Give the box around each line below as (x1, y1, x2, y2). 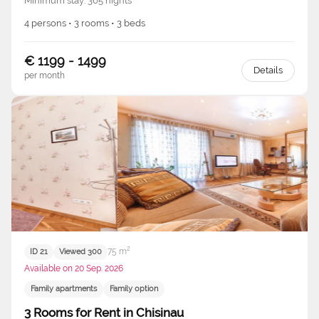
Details (253, 64, 283, 75)
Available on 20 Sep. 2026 (24, 263, 123, 273)
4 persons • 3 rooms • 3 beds (24, 17, 145, 28)
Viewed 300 (59, 247, 102, 257)
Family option (110, 284, 158, 294)
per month (24, 70, 65, 80)
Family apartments (31, 284, 97, 294)
